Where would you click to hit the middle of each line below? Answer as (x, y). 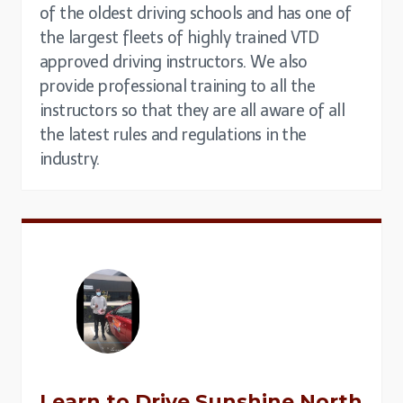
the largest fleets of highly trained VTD (179, 38)
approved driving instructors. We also (174, 63)
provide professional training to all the (177, 87)
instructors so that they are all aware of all (192, 111)
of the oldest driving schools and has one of (196, 14)
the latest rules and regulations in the (173, 135)
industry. (70, 160)
